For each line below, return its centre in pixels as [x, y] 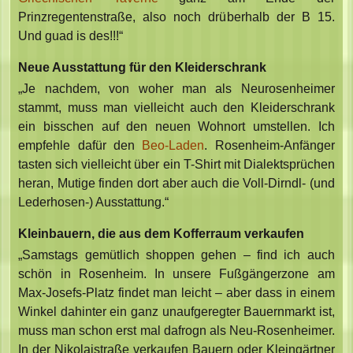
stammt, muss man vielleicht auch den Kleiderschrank [176, 108]
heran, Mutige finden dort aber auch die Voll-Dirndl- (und [176, 184]
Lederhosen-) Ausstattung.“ [94, 203]
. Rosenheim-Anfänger [269, 146]
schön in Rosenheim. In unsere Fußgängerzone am [176, 274]
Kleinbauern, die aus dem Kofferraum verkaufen [162, 234]
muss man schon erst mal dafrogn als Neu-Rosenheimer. [176, 331]
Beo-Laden [173, 146]
